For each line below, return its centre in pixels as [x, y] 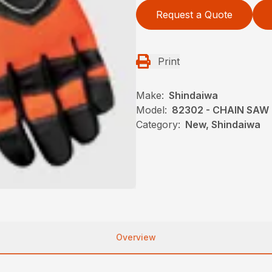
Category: [158, 124]
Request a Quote [194, 15]
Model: [151, 110]
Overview [136, 237]
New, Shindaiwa [223, 124]
